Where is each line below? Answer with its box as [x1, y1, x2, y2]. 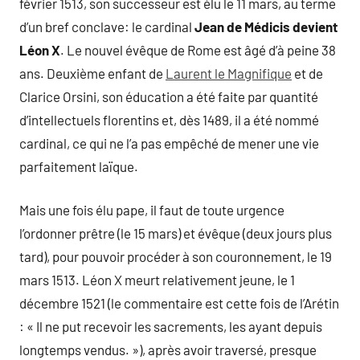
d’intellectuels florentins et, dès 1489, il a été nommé [19, 111, 319, 128]
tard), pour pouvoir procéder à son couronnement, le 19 [19, 248, 332, 265]
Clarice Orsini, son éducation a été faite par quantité [19, 88, 318, 104]
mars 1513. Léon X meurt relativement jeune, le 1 [19, 272, 295, 288]
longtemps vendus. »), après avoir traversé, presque [19, 342, 317, 358]
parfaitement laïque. [19, 157, 138, 174]
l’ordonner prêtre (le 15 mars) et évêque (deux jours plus [19, 225, 332, 242]
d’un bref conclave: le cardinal [19, 18, 194, 35]
